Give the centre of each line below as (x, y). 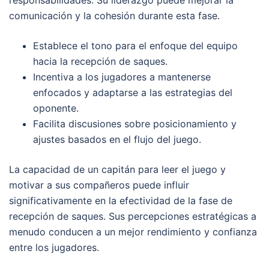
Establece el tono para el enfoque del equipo (135, 46)
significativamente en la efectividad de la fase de (121, 201)
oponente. (56, 108)
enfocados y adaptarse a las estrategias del (133, 93)
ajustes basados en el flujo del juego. (117, 140)
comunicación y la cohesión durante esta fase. (114, 16)
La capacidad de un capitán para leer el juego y (117, 170)
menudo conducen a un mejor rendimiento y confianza (133, 232)
